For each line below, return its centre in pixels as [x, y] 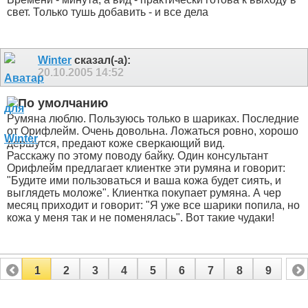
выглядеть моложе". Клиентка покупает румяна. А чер [144, 193]
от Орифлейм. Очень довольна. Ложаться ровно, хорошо [153, 131]
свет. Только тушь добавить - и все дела [109, 12]
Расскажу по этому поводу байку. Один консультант [137, 156]
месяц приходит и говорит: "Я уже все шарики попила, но [153, 206]
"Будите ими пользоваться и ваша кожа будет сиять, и [144, 181]
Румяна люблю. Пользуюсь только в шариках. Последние [153, 119]
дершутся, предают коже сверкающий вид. [116, 144]
